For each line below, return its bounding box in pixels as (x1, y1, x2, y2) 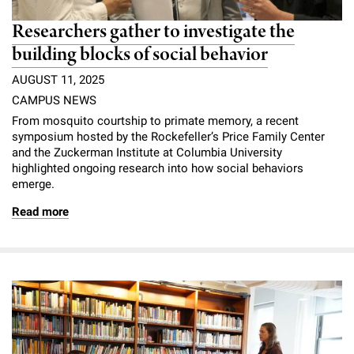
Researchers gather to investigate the (12, 18, 295, 45)
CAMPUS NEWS (12, 92, 96, 107)
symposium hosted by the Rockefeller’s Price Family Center (12, 129, 325, 144)
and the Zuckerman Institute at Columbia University (12, 145, 282, 160)
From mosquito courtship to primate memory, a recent (12, 113, 299, 128)
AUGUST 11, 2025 (12, 72, 104, 87)
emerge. (12, 176, 55, 191)
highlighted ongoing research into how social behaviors (12, 160, 303, 175)
